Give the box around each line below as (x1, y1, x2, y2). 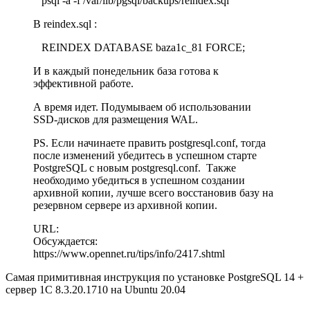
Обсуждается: (33, 235, 98, 247)
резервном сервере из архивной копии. (33, 199, 217, 211)
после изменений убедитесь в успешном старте (33, 149, 257, 161)
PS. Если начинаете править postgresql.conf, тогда (33, 136, 266, 149)
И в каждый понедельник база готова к (33, 64, 219, 77)
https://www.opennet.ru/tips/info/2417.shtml (33, 247, 225, 259)
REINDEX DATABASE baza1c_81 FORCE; (33, 41, 245, 53)
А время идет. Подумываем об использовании (33, 100, 251, 113)
